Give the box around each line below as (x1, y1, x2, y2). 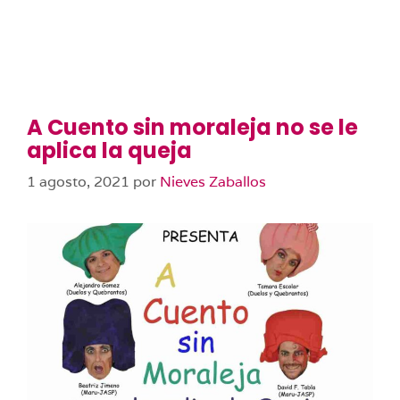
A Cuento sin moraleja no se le (27, 112, 358, 142)
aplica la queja (27, 136, 192, 165)
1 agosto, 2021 (27, 172, 129, 191)
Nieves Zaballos (160, 172, 266, 191)
